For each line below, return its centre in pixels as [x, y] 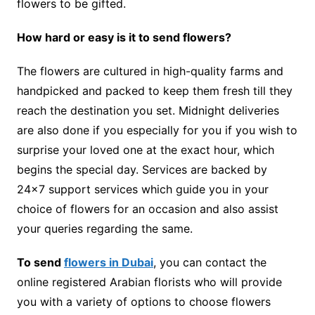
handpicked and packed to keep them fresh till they [154, 90]
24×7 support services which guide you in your [142, 189]
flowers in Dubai [108, 262]
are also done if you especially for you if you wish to [157, 130]
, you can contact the [210, 262]
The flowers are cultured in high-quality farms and [150, 71]
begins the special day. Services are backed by [142, 169]
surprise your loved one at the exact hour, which [145, 149]
